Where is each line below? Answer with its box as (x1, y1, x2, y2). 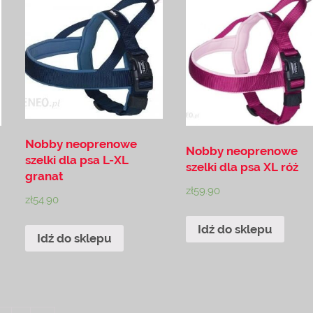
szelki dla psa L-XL (25, 153, 129, 168)
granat (25, 169, 64, 184)
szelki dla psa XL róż (186, 160, 299, 175)
